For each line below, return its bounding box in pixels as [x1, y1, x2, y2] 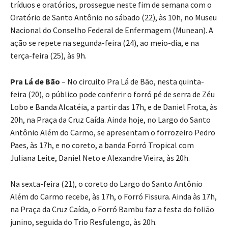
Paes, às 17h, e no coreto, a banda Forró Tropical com [10, 140, 194, 151]
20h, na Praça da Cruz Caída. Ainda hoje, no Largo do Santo [10, 115, 211, 125]
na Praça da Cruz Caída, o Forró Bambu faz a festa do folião [10, 204, 214, 215]
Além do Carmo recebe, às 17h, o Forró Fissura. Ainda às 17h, [10, 191, 217, 202]
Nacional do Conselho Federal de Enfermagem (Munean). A [10, 25, 213, 36]
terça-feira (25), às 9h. [10, 50, 87, 61]
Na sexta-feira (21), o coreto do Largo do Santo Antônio [10, 179, 203, 189]
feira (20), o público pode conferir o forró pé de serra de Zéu [10, 89, 215, 100]
